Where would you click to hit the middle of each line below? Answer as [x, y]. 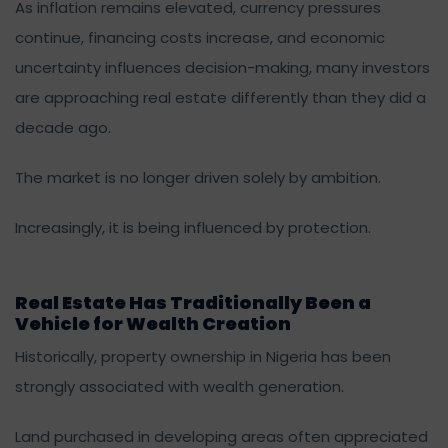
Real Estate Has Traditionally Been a [193, 302]
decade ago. [63, 127]
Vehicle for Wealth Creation [153, 323]
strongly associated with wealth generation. [179, 386]
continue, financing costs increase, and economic [200, 37]
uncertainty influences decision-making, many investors [222, 67]
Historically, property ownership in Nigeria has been [203, 356]
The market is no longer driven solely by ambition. [198, 177]
